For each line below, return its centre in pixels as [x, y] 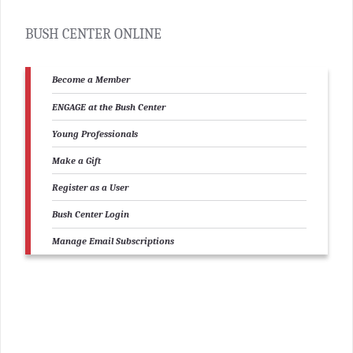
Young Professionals [95, 134]
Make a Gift [77, 160]
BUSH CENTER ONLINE [94, 34]
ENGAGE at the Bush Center [109, 107]
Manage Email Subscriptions [113, 242]
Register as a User [91, 187]
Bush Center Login [91, 215]
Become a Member [91, 80]
